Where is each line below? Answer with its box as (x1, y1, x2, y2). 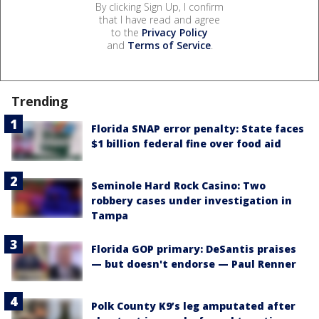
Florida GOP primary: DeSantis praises (91, 241, 296, 256)
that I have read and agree (99, 12, 220, 26)
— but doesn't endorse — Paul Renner (91, 256, 296, 271)
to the (111, 25, 142, 39)
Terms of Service (127, 38, 211, 52)
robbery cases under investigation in (91, 193, 292, 207)
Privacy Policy (142, 25, 208, 39)
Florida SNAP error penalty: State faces (91, 121, 304, 135)
